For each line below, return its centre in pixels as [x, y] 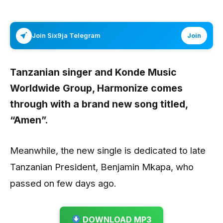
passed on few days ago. [63, 183]
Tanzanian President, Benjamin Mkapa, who [102, 167]
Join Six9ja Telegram [66, 35]
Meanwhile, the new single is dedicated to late [108, 150]
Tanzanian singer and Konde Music [93, 72]
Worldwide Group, [54, 88]
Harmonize [123, 88]
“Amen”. [29, 120]
